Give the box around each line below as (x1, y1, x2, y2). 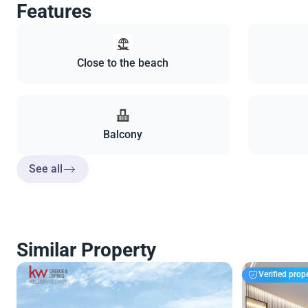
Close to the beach (77, 56, 169, 69)
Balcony (103, 127, 143, 141)
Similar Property (16, 238, 156, 261)
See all (29, 162, 63, 175)
